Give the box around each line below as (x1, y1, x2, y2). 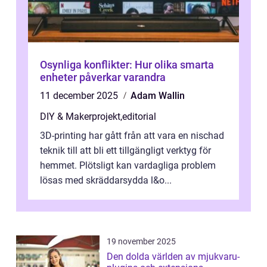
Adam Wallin (131, 90, 185, 102)
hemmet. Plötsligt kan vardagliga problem (40, 160, 216, 172)
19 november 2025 (107, 237, 176, 247)
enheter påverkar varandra (40, 71, 166, 84)
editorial (122, 111, 156, 123)
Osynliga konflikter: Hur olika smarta (40, 58, 214, 72)
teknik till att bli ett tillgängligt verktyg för (40, 145, 211, 157)
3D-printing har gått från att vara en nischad (40, 130, 224, 142)
